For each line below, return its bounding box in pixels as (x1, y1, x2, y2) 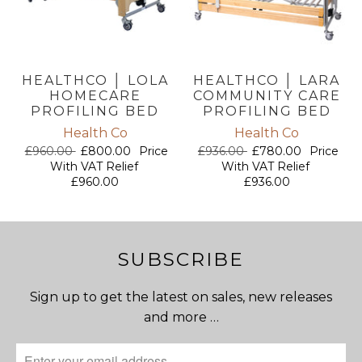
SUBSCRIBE (118, 247, 244, 271)
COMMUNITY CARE (192, 87, 341, 103)
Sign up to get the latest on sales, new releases (30, 288, 332, 305)
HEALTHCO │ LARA (193, 72, 341, 88)
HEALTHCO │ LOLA (21, 72, 169, 88)
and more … (143, 309, 219, 325)
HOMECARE (48, 87, 141, 103)
